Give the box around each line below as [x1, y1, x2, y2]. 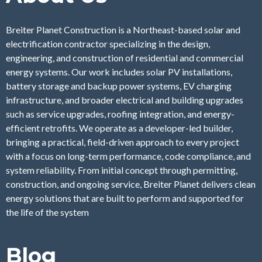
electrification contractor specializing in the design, [6, 38, 210, 50]
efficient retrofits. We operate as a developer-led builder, [6, 122, 233, 134]
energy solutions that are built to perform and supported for [6, 192, 244, 204]
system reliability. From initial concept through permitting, [6, 164, 237, 176]
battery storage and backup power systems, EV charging [6, 80, 232, 92]
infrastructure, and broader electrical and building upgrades [6, 94, 243, 106]
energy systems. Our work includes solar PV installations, [6, 66, 232, 78]
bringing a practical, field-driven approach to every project [6, 136, 239, 148]
